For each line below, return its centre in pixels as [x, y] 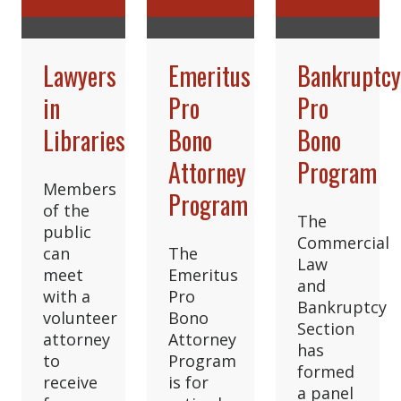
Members [80, 189]
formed [326, 372]
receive [70, 383]
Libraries [84, 141]
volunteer [80, 318]
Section [326, 329]
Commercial [344, 243]
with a [67, 297]
